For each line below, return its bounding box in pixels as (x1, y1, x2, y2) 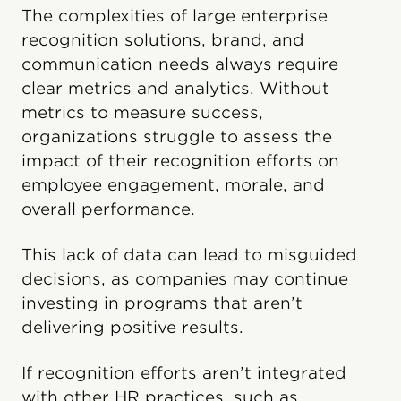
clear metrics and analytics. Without (21, 78, 329, 98)
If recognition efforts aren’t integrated (21, 363, 346, 382)
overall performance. (21, 199, 195, 218)
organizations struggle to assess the (21, 126, 332, 146)
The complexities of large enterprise (21, 5, 328, 25)
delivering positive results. (21, 317, 243, 337)
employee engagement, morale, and (21, 175, 325, 194)
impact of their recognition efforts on (21, 150, 339, 170)
